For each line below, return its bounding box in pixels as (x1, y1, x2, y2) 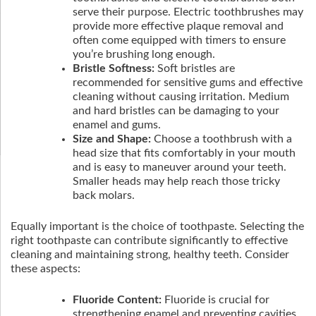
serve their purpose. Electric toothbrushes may (73, 6, 303, 18)
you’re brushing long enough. (73, 49, 215, 60)
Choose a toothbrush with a (151, 133, 292, 145)
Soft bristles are (154, 63, 235, 74)
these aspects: (11, 263, 80, 274)
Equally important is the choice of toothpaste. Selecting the (11, 221, 304, 232)
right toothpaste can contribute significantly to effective (11, 235, 288, 246)
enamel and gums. (73, 119, 161, 130)
